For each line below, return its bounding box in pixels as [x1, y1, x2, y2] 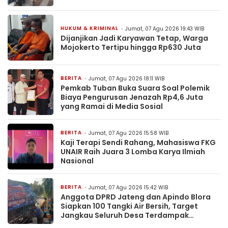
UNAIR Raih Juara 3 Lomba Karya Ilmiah [61, 147, 205, 157]
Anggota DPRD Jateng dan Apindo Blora [61, 192, 211, 203]
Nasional [61, 156, 94, 166]
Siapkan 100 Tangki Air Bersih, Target [61, 201, 198, 212]
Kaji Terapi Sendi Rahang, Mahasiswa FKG [61, 137, 216, 148]
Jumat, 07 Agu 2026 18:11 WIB [89, 75, 164, 83]
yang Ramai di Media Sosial [61, 101, 163, 112]
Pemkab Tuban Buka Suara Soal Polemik [61, 83, 210, 94]
